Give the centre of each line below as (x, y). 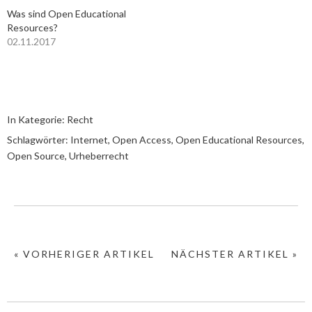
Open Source (36, 156)
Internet (89, 140)
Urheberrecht (99, 156)
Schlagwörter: (39, 140)
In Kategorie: (37, 119)
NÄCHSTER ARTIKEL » (235, 254)
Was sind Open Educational (67, 14)
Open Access (142, 140)
